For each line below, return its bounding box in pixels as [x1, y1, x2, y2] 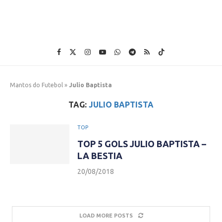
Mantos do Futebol [10, 82, 63, 88]
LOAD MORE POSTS [79, 213, 133, 219]
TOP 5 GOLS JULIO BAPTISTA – [77, 139, 206, 149]
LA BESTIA [77, 151, 122, 161]
